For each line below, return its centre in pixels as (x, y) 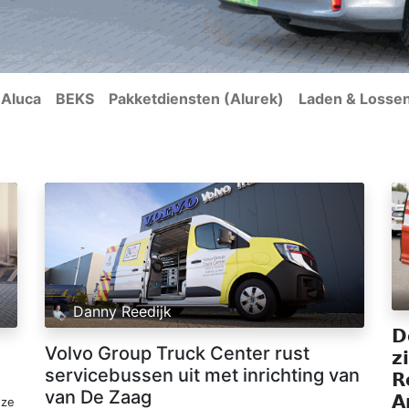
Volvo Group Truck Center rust (177, 353)
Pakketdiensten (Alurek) (196, 99)
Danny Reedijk (123, 312)
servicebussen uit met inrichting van (202, 375)
